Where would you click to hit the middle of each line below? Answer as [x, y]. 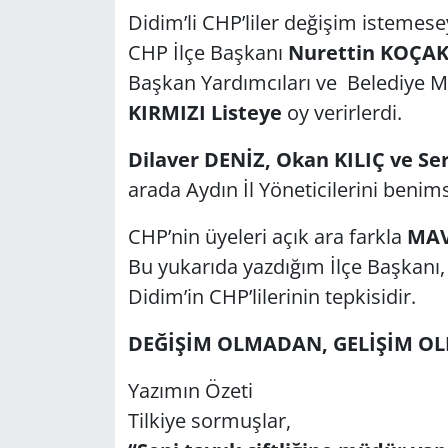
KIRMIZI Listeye [204, 112]
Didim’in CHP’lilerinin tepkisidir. [271, 296]
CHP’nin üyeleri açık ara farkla [267, 236]
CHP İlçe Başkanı [207, 52]
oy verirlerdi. [344, 112]
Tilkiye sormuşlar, [209, 420]
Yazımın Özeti [190, 390]
